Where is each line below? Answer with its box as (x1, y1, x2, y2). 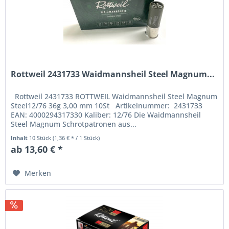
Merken (25, 168, 52, 178)
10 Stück (29, 133, 53, 142)
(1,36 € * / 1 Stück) (53, 133, 100, 142)
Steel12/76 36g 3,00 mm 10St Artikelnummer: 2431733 (11, 100, 203, 110)
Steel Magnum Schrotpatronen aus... (11, 119, 137, 129)
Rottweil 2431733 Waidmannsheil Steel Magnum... (11, 68, 215, 80)
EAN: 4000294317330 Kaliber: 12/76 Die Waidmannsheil (11, 109, 201, 120)
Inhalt (11, 133, 30, 142)
